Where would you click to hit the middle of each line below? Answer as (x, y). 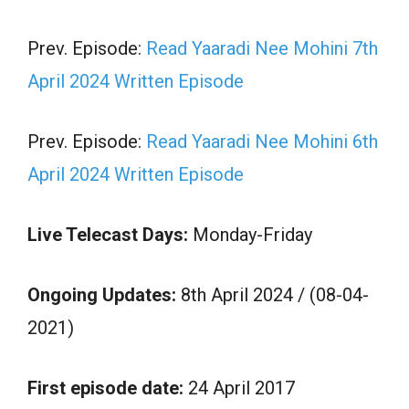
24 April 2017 (239, 388)
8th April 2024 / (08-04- (275, 294)
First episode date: (105, 388)
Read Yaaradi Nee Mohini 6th (262, 141)
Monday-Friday (250, 234)
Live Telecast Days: (108, 234)
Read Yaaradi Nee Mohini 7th (262, 48)
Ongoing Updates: (104, 294)
